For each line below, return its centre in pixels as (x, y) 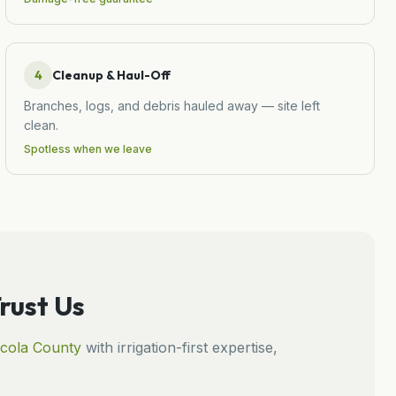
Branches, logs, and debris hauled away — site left (172, 105)
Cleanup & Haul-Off (111, 75)
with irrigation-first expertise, (179, 347)
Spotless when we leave (88, 148)
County (55, 347)
